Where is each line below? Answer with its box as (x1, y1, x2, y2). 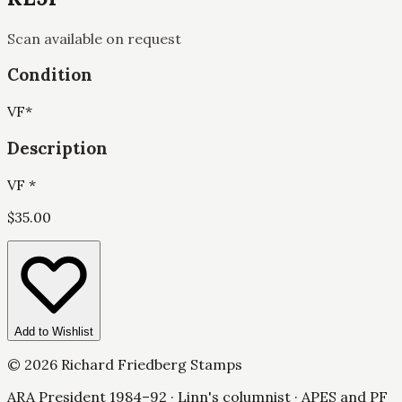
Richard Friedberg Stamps (57, 354, 242, 373)
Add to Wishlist (14, 324, 93, 338)
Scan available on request (7, 29, 181, 48)
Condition (7, 64, 92, 86)
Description (7, 136, 108, 159)
